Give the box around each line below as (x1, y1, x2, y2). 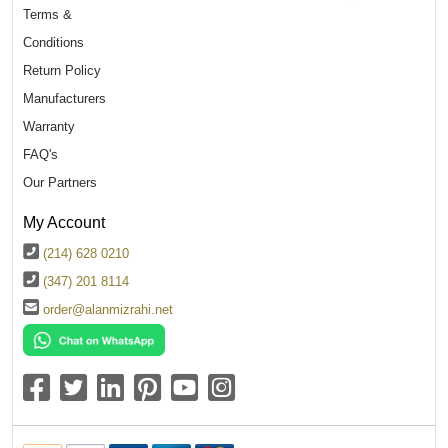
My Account (23, 212, 105, 231)
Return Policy (23, 62, 101, 78)
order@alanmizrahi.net (43, 301, 173, 317)
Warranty (23, 118, 75, 134)
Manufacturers (23, 90, 106, 106)
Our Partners (23, 174, 97, 190)
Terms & (23, 6, 72, 22)
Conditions (23, 34, 84, 50)
